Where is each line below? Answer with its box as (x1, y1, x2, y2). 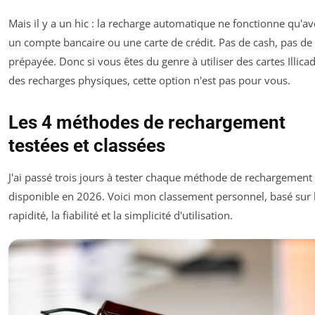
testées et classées (8, 135, 165, 157)
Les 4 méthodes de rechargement (8, 112, 285, 134)
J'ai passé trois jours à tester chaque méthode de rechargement (8, 170, 312, 185)
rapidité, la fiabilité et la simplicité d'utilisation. (8, 208, 233, 223)
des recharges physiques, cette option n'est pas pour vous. (8, 73, 290, 88)
